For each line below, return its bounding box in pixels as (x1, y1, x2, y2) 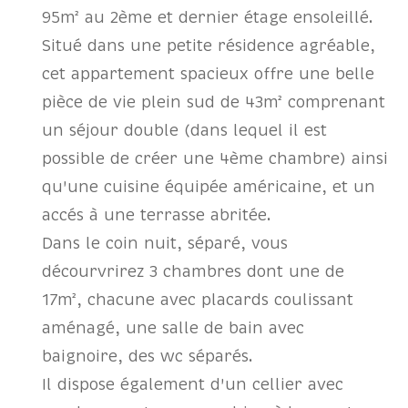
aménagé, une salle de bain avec (42, 317, 305, 339)
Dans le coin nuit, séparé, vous (42, 232, 289, 254)
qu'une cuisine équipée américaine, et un (42, 176, 376, 198)
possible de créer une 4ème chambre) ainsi (42, 148, 389, 169)
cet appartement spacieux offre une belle (42, 63, 375, 85)
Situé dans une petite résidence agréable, (42, 35, 376, 56)
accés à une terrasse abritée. (42, 204, 272, 226)
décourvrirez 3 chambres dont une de (42, 260, 345, 282)
